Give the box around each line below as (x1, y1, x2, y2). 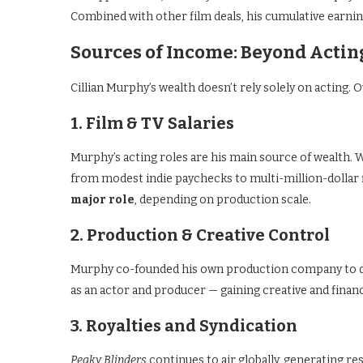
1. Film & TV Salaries (70, 113, 234, 133)
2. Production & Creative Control (70, 225, 330, 245)
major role (70, 193, 135, 207)
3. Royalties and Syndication (70, 316, 297, 335)
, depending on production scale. (135, 193, 311, 207)
